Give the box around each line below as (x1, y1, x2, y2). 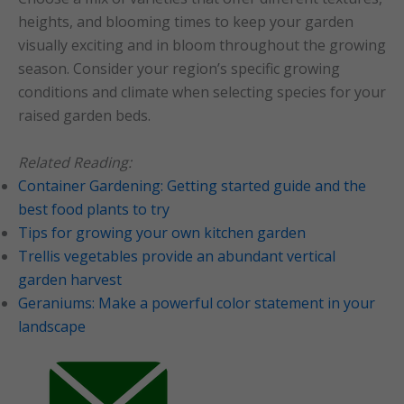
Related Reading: (18, 151, 132, 172)
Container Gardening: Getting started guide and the (18, 175, 366, 196)
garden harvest (18, 269, 122, 289)
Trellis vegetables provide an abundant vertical (18, 245, 335, 266)
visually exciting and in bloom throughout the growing (18, 35, 386, 56)
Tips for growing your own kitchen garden (18, 222, 306, 243)
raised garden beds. (18, 106, 151, 126)
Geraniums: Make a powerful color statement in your (18, 292, 375, 313)
